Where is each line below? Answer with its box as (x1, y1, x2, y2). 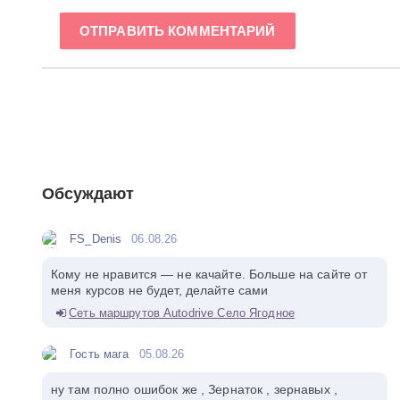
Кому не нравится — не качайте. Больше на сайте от (51, 267, 368, 282)
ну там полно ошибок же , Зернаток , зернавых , (51, 382, 337, 397)
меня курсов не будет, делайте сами (51, 283, 269, 298)
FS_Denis (70, 232, 122, 246)
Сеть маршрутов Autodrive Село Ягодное (69, 306, 295, 321)
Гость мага (70, 347, 129, 362)
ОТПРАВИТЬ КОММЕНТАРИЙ (79, 23, 276, 39)
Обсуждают (42, 185, 134, 204)
